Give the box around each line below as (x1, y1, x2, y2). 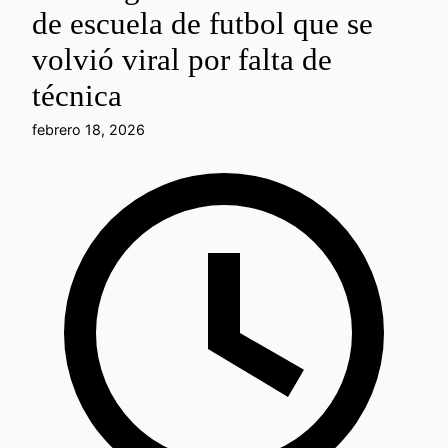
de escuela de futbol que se (32, 7, 373, 41)
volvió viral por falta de (32, 43, 332, 77)
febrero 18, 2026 (32, 121, 145, 138)
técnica (32, 79, 122, 113)
